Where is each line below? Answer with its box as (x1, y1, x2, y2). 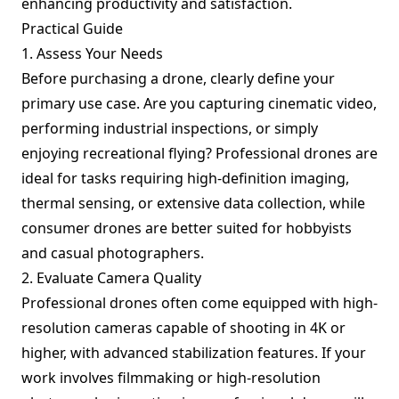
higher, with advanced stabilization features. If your (21, 343, 366, 362)
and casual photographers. (21, 243, 204, 263)
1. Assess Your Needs (21, 44, 163, 63)
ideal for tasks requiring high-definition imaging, (21, 168, 349, 188)
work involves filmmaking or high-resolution (21, 368, 321, 387)
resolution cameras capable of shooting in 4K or (21, 318, 346, 338)
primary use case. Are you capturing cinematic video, (21, 94, 377, 113)
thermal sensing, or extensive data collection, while (21, 193, 365, 213)
